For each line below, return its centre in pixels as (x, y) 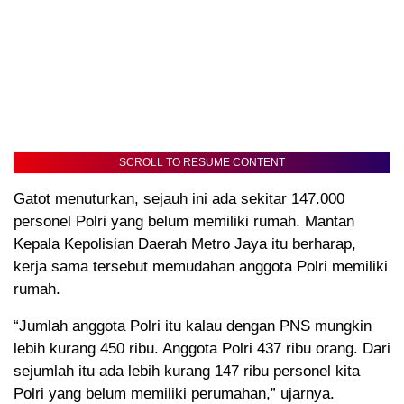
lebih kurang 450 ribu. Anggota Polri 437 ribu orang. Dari (202, 349)
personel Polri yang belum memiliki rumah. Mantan (184, 222)
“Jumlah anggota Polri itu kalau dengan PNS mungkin (193, 326)
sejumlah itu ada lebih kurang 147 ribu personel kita (187, 372)
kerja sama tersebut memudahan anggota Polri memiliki (201, 267)
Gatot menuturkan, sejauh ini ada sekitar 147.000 (179, 199)
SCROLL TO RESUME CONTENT (202, 163)
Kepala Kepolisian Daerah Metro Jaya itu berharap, (185, 244)
